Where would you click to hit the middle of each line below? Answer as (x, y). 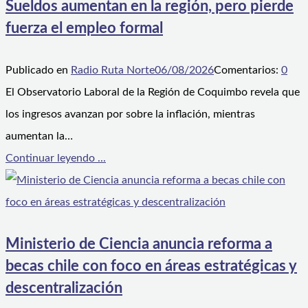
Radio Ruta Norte (113, 70)
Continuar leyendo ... (56, 158)
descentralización (64, 288)
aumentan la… (39, 136)
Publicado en (38, 70)
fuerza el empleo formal (84, 28)
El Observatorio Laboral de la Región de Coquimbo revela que (153, 92)
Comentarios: (247, 70)
